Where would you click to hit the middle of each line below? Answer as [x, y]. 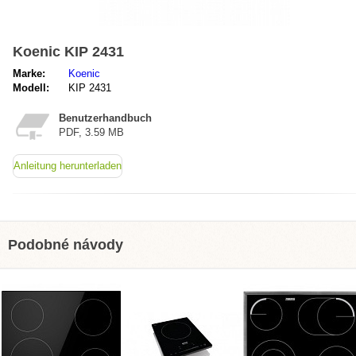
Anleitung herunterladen [68, 166]
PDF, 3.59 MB [91, 132]
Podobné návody [66, 245]
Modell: [31, 88]
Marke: [29, 74]
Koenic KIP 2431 [68, 52]
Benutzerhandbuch [105, 118]
